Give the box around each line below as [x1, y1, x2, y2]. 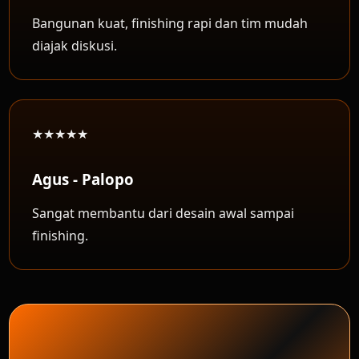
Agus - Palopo [32, 169, 135, 189]
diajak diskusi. [32, 37, 118, 54]
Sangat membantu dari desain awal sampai [32, 204, 295, 222]
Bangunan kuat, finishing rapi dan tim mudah [32, 14, 309, 32]
